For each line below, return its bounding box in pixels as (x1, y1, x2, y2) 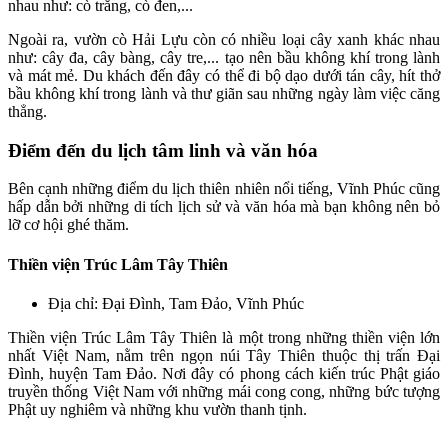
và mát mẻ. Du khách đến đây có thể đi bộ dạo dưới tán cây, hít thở (8, 66, 440, 84)
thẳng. (8, 102, 47, 120)
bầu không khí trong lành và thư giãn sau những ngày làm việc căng (8, 84, 440, 102)
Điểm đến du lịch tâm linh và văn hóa (8, 139, 318, 161)
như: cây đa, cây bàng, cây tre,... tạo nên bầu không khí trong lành (8, 48, 440, 66)
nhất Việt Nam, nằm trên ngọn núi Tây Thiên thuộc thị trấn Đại (8, 346, 440, 364)
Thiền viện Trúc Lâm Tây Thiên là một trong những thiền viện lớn (8, 328, 440, 346)
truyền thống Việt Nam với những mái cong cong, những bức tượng (8, 382, 440, 400)
